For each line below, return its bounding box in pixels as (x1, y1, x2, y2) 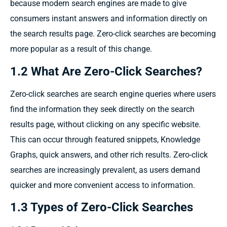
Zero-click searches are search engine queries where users (10, 89, 216, 99)
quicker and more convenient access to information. (10, 180, 195, 190)
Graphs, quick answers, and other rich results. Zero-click (10, 149, 208, 160)
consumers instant (10, 14, 79, 24)
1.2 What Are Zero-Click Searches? (10, 64, 202, 79)
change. (124, 44, 152, 54)
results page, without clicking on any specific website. (10, 119, 201, 129)
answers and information (79, 14, 170, 24)
